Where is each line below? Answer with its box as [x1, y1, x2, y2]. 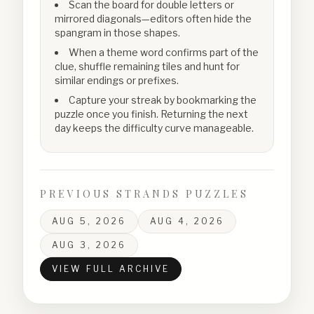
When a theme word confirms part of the [69, 46, 259, 58]
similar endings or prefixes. [55, 74, 179, 86]
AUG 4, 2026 [150, 216, 224, 226]
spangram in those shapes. [55, 27, 180, 39]
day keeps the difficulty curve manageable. [55, 122, 254, 134]
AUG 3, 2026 [52, 240, 126, 250]
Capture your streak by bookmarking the [69, 94, 257, 106]
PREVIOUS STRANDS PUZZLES [40, 187, 250, 200]
